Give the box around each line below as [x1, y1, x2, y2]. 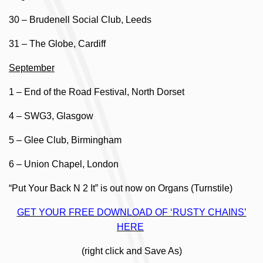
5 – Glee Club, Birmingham [9, 135, 122, 145]
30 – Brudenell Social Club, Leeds [9, 15, 151, 25]
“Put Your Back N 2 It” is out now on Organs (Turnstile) [9, 183, 232, 193]
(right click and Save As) [81, 246, 182, 256]
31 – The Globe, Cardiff [9, 39, 106, 49]
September [9, 63, 55, 73]
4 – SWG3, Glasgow [9, 111, 93, 121]
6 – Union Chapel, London [9, 159, 119, 169]
